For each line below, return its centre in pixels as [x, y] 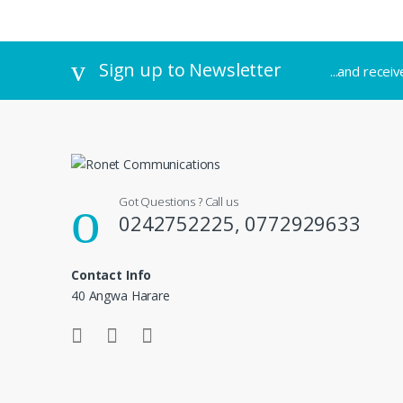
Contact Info [112, 275]
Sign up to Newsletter [190, 69]
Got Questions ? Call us [179, 202]
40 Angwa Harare [121, 296]
